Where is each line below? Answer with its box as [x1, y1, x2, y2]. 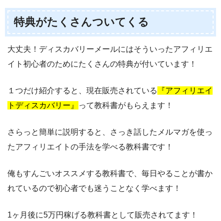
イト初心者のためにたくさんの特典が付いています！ [7, 59, 197, 68]
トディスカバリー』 [7, 101, 78, 110]
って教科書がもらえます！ [78, 101, 173, 110]
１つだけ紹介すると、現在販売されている [7, 86, 157, 95]
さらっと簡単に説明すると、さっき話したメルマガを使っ [7, 127, 213, 136]
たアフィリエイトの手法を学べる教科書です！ [7, 142, 173, 151]
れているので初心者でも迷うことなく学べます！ [7, 184, 181, 192]
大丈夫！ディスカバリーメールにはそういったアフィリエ [7, 44, 213, 53]
